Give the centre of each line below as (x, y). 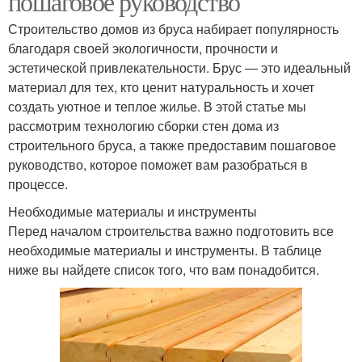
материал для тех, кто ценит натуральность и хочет (161, 86)
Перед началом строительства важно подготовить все (171, 230)
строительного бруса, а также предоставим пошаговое (172, 145)
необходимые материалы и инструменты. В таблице (165, 250)
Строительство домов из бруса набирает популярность (173, 28)
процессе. (38, 183)
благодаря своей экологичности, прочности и (143, 48)
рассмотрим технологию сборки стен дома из (143, 125)
